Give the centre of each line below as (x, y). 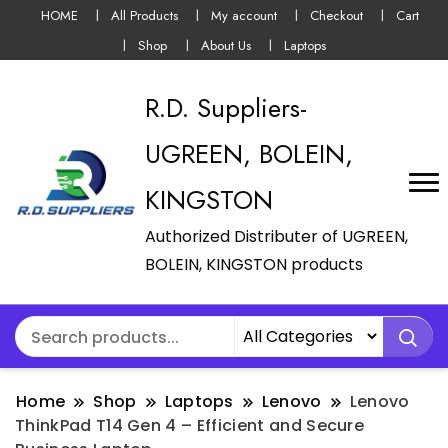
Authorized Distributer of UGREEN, (276, 237)
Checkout (337, 15)
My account (244, 15)
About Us (225, 45)
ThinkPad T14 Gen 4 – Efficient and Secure (190, 426)
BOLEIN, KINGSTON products (254, 265)
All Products (144, 15)
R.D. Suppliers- (226, 108)
